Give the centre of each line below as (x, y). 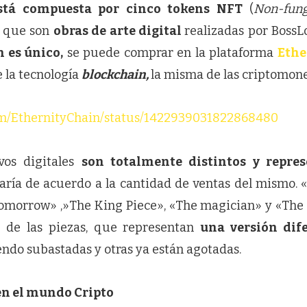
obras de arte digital (119, 30)
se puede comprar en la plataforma (170, 52)
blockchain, (116, 74)
